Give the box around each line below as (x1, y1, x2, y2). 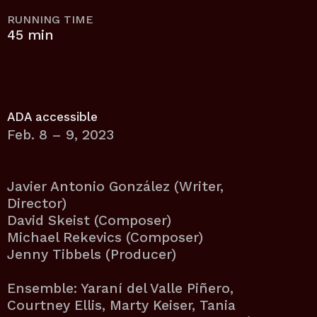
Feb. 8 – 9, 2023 (7, 127, 114, 144)
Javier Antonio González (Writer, (7, 178, 224, 195)
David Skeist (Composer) (7, 212, 171, 229)
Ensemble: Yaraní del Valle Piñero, (7, 280, 234, 297)
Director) (7, 195, 67, 212)
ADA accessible (7, 110, 98, 125)
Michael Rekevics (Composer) (7, 229, 203, 246)
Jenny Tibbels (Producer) (7, 246, 176, 263)
